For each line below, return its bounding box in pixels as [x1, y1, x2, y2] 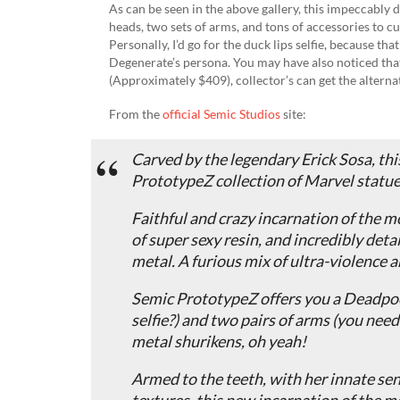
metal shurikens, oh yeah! [131, 330, 306, 351]
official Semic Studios [162, 105, 280, 121]
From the [109, 105, 162, 121]
